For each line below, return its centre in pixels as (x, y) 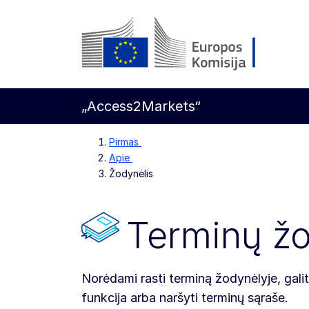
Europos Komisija (129, 81)
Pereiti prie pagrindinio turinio (115, 41)
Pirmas (125, 142)
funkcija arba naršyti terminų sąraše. (185, 297)
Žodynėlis (131, 173)
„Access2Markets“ (141, 106)
